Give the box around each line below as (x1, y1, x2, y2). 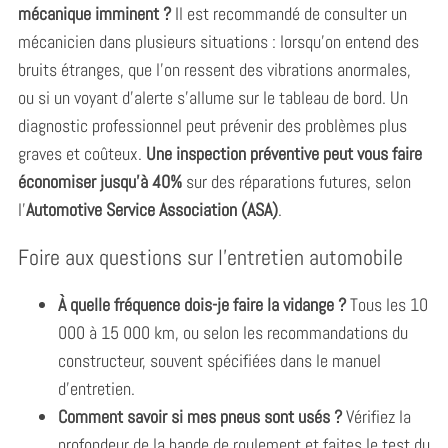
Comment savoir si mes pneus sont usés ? (57, 404, 342, 428)
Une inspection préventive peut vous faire (145, 141, 422, 165)
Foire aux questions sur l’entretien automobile (17, 242, 403, 271)
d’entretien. (57, 376, 135, 400)
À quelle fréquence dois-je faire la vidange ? (57, 292, 346, 316)
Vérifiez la (341, 404, 411, 428)
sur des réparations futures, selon (181, 169, 411, 193)
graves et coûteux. (17, 141, 146, 165)
